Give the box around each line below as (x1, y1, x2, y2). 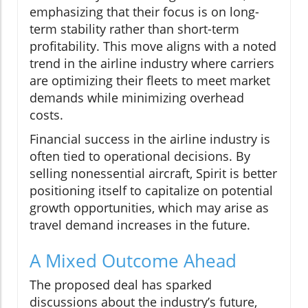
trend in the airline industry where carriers (30, 54, 274, 71)
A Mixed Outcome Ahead (30, 247, 236, 273)
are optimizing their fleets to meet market (30, 71, 270, 89)
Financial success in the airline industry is (30, 130, 270, 147)
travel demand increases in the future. (30, 216, 250, 233)
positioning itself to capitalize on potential (30, 181, 273, 199)
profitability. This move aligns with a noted (30, 37, 276, 54)
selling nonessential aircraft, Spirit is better (30, 164, 277, 181)
